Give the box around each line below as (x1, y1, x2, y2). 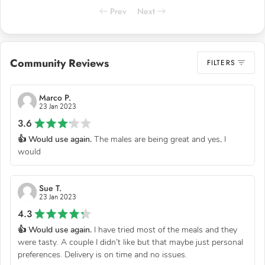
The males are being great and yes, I (92, 133, 226, 145)
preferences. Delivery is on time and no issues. (18, 248, 187, 260)
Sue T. (39, 182, 62, 194)
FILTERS (206, 57, 235, 68)
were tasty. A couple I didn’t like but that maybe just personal (18, 236, 243, 248)
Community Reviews (10, 55, 109, 71)
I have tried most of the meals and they (92, 224, 237, 235)
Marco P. (39, 91, 71, 104)
